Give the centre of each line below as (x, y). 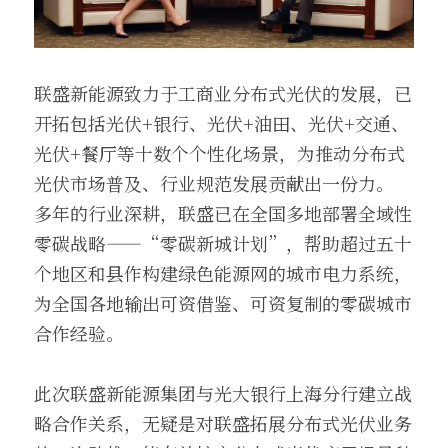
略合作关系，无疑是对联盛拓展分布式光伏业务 (223, 422)
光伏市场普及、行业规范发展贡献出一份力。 (214, 182)
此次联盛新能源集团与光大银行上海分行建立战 (223, 392)
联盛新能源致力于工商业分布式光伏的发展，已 (223, 92)
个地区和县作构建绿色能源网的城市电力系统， (223, 272)
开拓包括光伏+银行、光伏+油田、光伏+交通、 (221, 122)
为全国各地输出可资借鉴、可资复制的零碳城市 (223, 302)
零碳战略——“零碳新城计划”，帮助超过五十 (223, 242)
